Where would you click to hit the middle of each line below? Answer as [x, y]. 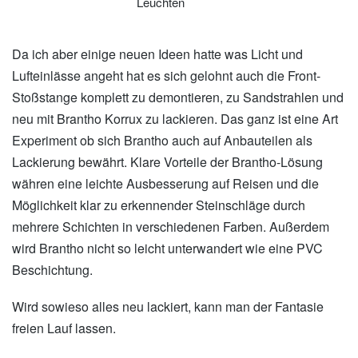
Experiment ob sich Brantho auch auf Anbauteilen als [162, 140]
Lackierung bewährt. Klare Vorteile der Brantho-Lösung [167, 161]
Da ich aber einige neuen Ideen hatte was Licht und [157, 54]
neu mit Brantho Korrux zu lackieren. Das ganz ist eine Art [175, 118]
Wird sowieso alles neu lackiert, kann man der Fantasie [168, 306]
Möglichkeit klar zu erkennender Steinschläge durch [159, 205]
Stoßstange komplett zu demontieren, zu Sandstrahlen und [178, 97]
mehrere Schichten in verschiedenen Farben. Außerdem [171, 226]
